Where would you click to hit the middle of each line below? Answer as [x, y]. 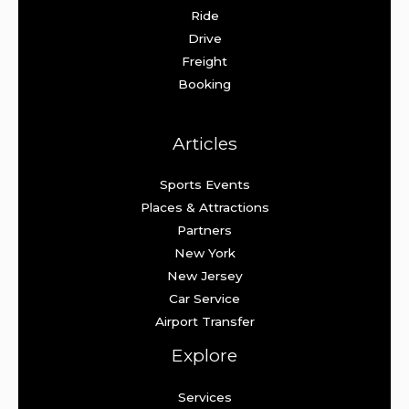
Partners [204, 231]
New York [204, 253]
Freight [204, 62]
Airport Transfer [204, 322]
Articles [204, 144]
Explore [204, 356]
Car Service [204, 299]
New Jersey [204, 276]
